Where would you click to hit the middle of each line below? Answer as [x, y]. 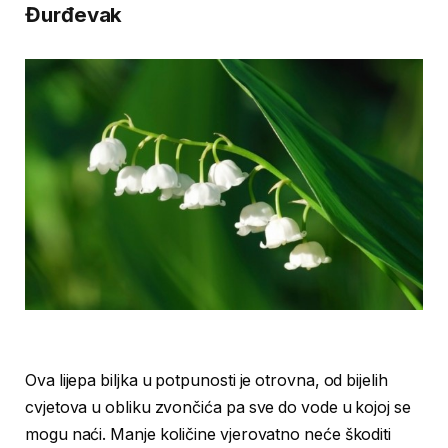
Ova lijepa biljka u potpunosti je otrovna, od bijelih [206, 380]
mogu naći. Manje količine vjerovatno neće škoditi [208, 434]
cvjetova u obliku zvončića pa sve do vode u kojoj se [218, 407]
